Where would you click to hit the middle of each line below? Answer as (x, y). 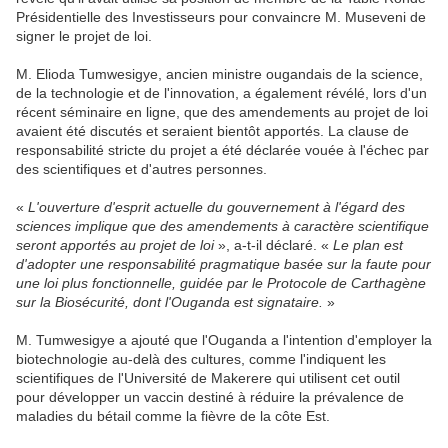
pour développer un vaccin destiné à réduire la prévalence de (210, 396)
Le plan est (368, 244)
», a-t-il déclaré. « (273, 244)
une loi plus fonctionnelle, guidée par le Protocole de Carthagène (221, 282)
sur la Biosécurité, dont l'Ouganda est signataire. (169, 301)
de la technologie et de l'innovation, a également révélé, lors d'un (221, 92)
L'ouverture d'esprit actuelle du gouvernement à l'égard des (216, 206)
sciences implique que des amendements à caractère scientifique (222, 225)
